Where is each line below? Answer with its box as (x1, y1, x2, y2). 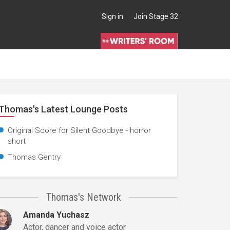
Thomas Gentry (7, 152, 61, 162)
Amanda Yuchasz (23, 210, 90, 220)
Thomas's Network (46, 191, 122, 203)
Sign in (102, 12, 123, 21)
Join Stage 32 (133, 12, 178, 21)
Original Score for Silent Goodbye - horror (7, 126, 151, 135)
